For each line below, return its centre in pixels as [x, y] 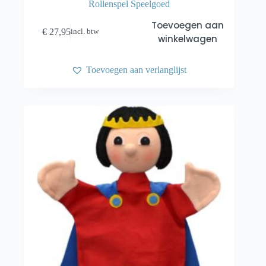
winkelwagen [187, 39]
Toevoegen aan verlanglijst [137, 69]
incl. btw [85, 32]
